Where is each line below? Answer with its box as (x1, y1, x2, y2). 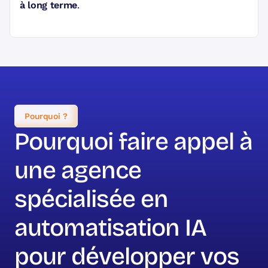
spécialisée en (14, 184, 169, 214)
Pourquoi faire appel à (14, 127, 253, 156)
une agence (14, 156, 142, 185)
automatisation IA (14, 213, 207, 242)
